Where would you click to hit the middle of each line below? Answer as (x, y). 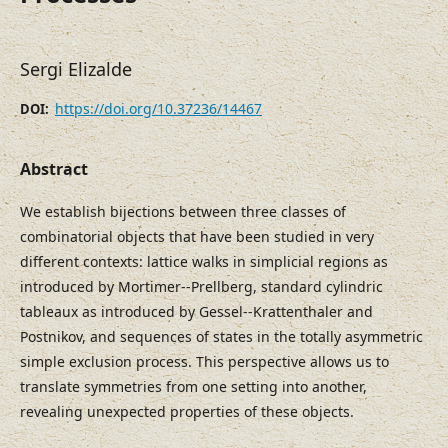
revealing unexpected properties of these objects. (187, 412)
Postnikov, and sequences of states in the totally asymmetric (221, 337)
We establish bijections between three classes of (183, 212)
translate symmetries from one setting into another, (193, 387)
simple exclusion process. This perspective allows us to (204, 362)
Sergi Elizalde (76, 69)
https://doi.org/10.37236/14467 (158, 109)
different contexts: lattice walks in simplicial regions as (204, 262)
